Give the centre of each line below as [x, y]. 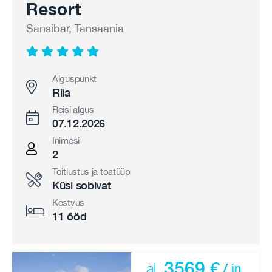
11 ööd [70, 216]
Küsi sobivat [82, 185]
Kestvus [68, 202]
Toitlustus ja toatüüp [91, 172]
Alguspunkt [74, 79]
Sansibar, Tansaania [75, 28]
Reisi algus [73, 110]
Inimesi [66, 141]
